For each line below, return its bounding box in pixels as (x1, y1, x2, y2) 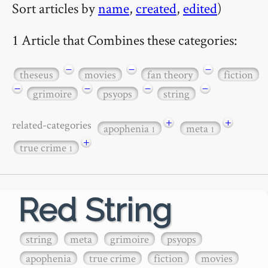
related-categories (12, 117, 96, 133)
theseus (20, 66, 53, 82)
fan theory (147, 66, 193, 82)
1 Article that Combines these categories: (12, 30, 237, 49)
